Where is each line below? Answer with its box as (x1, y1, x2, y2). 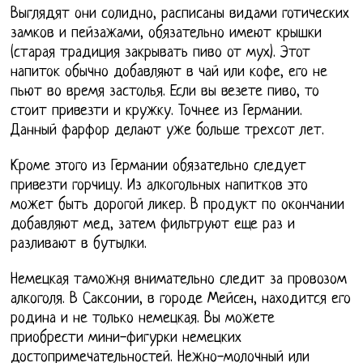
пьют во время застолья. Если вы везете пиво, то (11, 83, 320, 100)
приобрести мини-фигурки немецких (11, 329, 242, 347)
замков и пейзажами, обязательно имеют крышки (11, 24, 322, 42)
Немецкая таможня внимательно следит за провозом (11, 271, 348, 288)
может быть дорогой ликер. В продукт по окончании (11, 196, 345, 214)
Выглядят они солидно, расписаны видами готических (11, 5, 350, 23)
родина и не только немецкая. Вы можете (11, 310, 275, 327)
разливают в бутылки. (11, 235, 147, 253)
